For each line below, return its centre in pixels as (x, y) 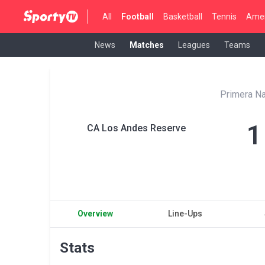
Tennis (224, 16)
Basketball (183, 16)
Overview (96, 214)
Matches (147, 45)
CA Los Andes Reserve (136, 128)
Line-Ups (185, 214)
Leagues (194, 45)
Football (138, 16)
